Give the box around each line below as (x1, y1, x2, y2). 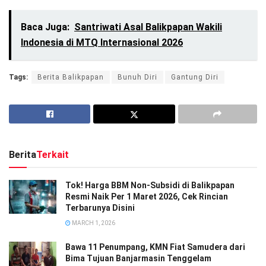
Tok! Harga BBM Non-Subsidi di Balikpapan (65, 180, 235, 190)
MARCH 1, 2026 (71, 219, 115, 226)
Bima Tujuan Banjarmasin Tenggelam (65, 253, 211, 263)
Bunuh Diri (118, 72, 157, 81)
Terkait (36, 148, 69, 160)
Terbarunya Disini (65, 202, 135, 213)
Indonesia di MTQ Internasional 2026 (21, 36, 183, 48)
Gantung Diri (171, 72, 218, 81)
